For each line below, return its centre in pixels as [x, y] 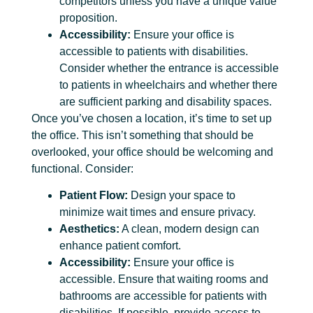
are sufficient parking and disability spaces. [167, 102]
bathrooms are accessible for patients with [163, 296]
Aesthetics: [89, 229]
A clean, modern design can [189, 229]
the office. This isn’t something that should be [143, 136]
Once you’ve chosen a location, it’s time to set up [152, 119]
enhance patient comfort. [120, 246]
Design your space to [182, 196]
